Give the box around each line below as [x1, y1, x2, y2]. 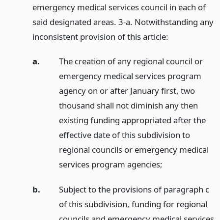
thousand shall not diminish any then [58, 100, 198, 111]
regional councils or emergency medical [58, 144, 209, 156]
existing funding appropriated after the [58, 114, 206, 126]
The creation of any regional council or [58, 55, 203, 67]
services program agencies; [58, 159, 163, 170]
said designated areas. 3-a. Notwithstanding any [32, 16, 214, 27]
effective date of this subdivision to [58, 129, 190, 141]
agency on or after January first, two [58, 85, 195, 97]
